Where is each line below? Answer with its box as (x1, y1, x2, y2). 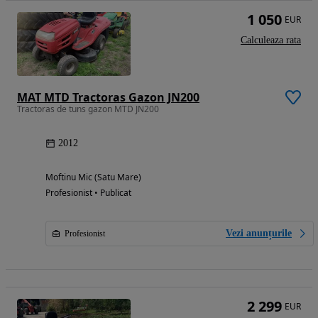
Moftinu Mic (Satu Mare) (45, 171, 141, 184)
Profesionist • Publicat (45, 187, 131, 199)
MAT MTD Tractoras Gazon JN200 (17, 89, 199, 106)
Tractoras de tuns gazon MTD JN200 (17, 103, 159, 116)
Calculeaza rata (241, 35, 301, 46)
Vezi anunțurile (226, 228, 292, 239)
